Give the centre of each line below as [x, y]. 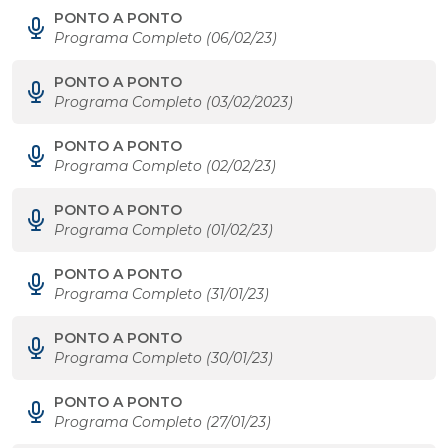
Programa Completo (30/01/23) [163, 358]
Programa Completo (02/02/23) [165, 166]
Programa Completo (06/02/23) [165, 38]
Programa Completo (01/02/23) [163, 230]
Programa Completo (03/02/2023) [173, 102]
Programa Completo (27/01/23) [162, 422]
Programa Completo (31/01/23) [161, 294]
